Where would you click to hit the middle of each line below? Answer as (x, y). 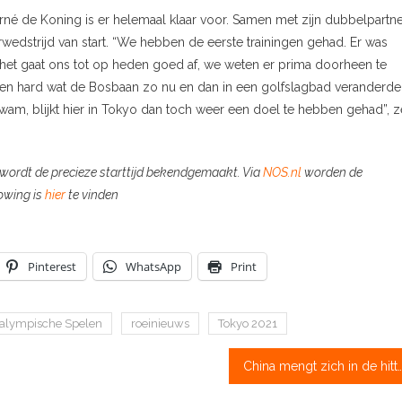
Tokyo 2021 (248, 323)
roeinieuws (160, 323)
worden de (333, 172)
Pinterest (52, 266)
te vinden (92, 194)
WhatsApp (153, 266)
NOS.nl (284, 172)
